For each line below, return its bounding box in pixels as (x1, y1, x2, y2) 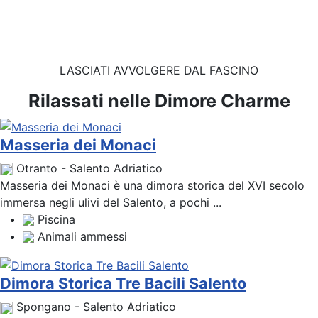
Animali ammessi (38, 229, 127, 243)
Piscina (38, 212, 75, 226)
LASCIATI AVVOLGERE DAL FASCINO (60, 62, 258, 77)
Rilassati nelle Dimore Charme (28, 89, 290, 111)
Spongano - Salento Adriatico (16, 300, 176, 314)
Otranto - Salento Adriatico (16, 160, 163, 175)
